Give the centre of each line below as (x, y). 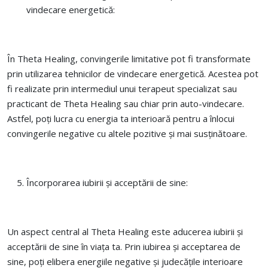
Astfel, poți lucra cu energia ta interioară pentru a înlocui (121, 118)
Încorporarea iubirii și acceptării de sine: (107, 182)
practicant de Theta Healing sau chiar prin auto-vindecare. (126, 103)
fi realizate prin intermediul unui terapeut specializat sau (122, 89)
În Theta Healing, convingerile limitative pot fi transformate (129, 59)
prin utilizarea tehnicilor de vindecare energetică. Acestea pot (133, 74)
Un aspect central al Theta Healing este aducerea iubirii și (125, 232)
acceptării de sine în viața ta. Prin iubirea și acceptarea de (124, 246)
